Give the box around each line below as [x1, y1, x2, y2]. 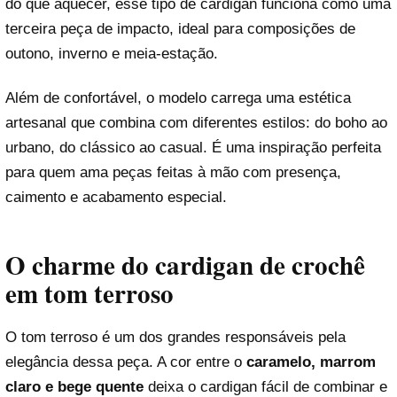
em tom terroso [5, 274, 174, 312]
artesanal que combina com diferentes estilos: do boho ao [5, 113, 387, 131]
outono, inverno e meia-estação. [5, 45, 218, 63]
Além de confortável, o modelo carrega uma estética [5, 89, 351, 106]
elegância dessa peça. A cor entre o [5, 354, 246, 371]
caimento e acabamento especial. [5, 188, 227, 206]
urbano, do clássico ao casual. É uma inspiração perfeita [5, 138, 381, 156]
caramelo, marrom [246, 354, 376, 371]
